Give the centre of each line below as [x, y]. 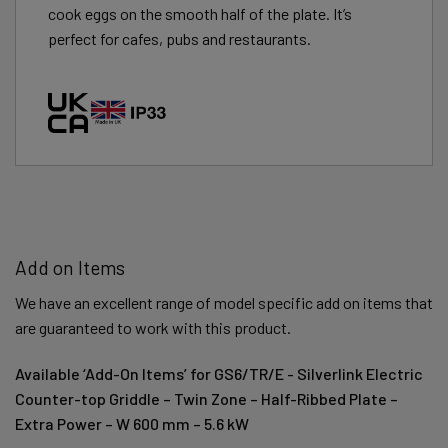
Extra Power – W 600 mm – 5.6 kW [132, 423]
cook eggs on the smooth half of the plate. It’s [200, 14]
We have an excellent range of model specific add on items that [224, 302]
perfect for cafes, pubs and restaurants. [179, 39]
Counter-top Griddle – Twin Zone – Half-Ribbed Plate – [206, 398]
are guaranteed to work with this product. [153, 327]
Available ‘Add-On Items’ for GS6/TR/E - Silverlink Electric [219, 373]
